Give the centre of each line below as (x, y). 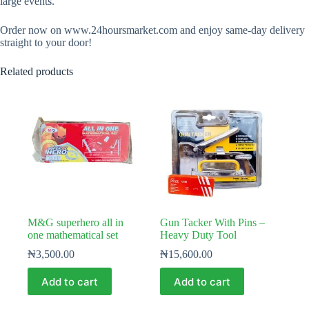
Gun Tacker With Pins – (213, 223)
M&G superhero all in (76, 223)
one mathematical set (73, 235)
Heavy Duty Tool (199, 235)
